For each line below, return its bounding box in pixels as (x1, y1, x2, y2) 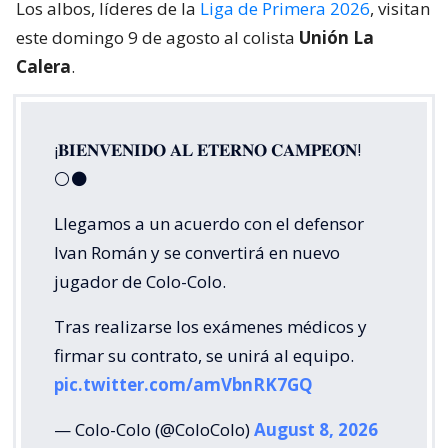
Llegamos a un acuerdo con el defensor (54, 212, 364, 236)
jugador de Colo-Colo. (54, 270, 226, 294)
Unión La (299, 26, 374, 50)
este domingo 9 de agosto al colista (16, 26, 299, 50)
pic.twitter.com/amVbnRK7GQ (54, 373, 313, 397)
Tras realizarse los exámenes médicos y (54, 315, 367, 339)
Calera (16, 55, 71, 79)
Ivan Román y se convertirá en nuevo (54, 241, 340, 265)
